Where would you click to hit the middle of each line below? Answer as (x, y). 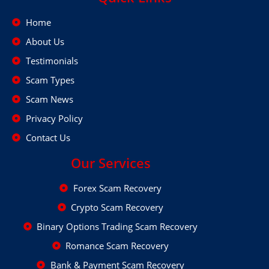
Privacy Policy (54, 119)
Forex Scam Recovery (117, 188)
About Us (45, 42)
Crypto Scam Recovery (117, 207)
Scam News (49, 99)
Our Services (110, 163)
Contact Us (48, 138)
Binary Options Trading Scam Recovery (117, 227)
